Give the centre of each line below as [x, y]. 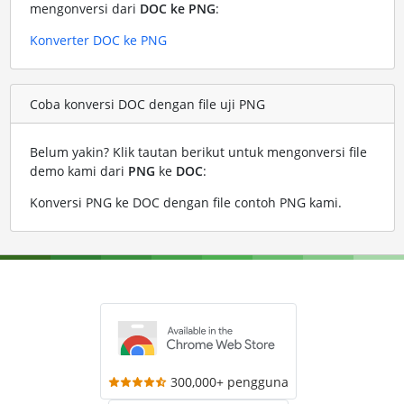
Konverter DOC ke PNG [98, 41]
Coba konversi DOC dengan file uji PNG [147, 104]
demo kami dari [78, 171]
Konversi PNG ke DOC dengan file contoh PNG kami [184, 203]
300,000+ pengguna [230, 382]
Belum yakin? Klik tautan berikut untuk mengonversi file [198, 152]
